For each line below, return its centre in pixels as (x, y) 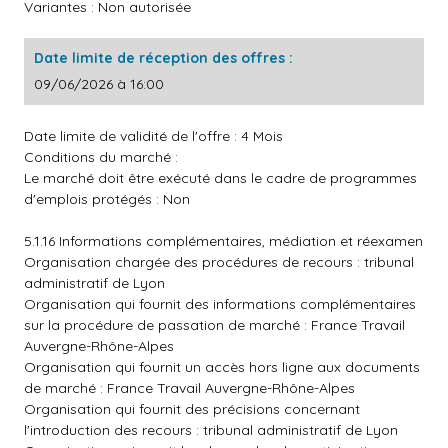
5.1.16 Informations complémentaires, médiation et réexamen (223, 241)
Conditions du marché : (101, 157)
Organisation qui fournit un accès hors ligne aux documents (222, 367)
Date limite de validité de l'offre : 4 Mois (153, 136)
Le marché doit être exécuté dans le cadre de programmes (220, 178)
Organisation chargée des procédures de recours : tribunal (219, 262)
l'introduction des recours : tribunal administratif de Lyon (211, 430)
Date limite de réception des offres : (163, 58)
